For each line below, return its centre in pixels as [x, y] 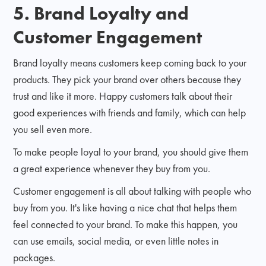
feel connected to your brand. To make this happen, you [126, 224]
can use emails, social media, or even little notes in [116, 240]
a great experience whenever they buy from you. [112, 168]
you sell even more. [53, 129]
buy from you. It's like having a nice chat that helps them [125, 207]
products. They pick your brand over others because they [127, 79]
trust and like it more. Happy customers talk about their [123, 96]
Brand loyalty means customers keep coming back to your [130, 62]
